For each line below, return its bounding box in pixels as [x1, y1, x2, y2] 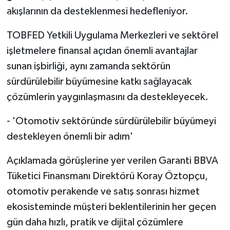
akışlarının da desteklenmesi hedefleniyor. [6, 6, 188, 17]
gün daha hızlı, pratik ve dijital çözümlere [6, 217, 183, 228]
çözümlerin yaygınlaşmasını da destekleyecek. [6, 92, 208, 103]
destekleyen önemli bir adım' [6, 131, 133, 142]
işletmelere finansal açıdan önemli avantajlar [6, 46, 198, 56]
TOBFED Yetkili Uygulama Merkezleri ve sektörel [6, 30, 218, 41]
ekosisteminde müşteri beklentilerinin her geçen [6, 202, 216, 213]
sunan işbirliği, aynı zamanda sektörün [6, 61, 170, 72]
